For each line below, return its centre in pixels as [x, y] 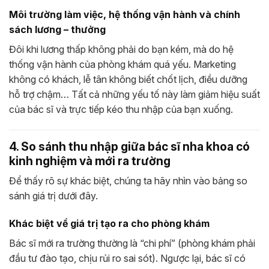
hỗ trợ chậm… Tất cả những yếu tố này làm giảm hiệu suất [134, 94]
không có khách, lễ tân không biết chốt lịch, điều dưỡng [128, 79]
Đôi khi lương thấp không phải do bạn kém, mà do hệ [121, 49]
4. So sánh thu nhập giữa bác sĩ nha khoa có [129, 146]
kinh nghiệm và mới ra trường [90, 161]
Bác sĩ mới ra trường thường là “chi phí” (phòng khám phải [132, 243]
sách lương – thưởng [57, 29]
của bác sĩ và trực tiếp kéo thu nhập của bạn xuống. [121, 109]
